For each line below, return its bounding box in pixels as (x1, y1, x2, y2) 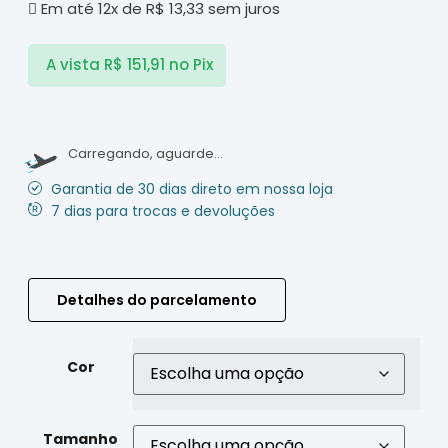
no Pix (168, 54, 213, 76)
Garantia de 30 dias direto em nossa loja (47, 178, 333, 199)
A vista (45, 54, 100, 76)
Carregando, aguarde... (68, 143, 223, 163)
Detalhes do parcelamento (57, 290, 257, 311)
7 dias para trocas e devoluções (47, 200, 275, 221)
